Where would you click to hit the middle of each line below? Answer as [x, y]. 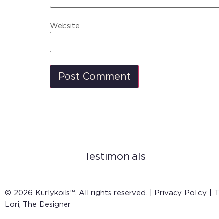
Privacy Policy [181, 192]
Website [65, 26]
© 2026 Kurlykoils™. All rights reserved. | [80, 192]
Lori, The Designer [38, 204]
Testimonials [115, 156]
